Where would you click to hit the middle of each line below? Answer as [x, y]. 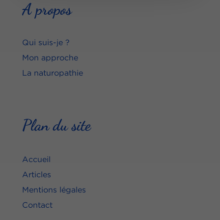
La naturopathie [52, 73]
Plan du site [56, 125]
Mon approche [50, 58]
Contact [37, 205]
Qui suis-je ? [46, 42]
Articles [36, 175]
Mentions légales [54, 190]
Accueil [36, 159]
